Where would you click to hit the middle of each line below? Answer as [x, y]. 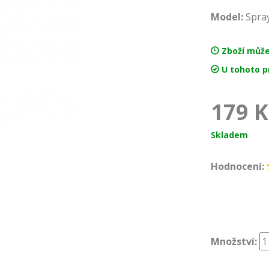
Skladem [229, 135]
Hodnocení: [237, 167]
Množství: [234, 241]
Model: [227, 17]
